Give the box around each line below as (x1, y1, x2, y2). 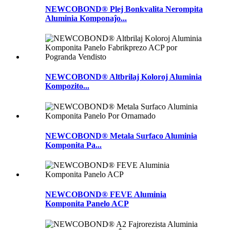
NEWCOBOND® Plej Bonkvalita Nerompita (45, 4, 203, 13)
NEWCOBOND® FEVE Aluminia (45, 190, 166, 199)
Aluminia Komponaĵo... (45, 13, 127, 23)
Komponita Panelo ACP (45, 199, 129, 208)
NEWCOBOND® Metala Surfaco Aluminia (45, 131, 197, 140)
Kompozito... (45, 82, 89, 91)
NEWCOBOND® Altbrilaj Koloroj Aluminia (45, 72, 202, 82)
